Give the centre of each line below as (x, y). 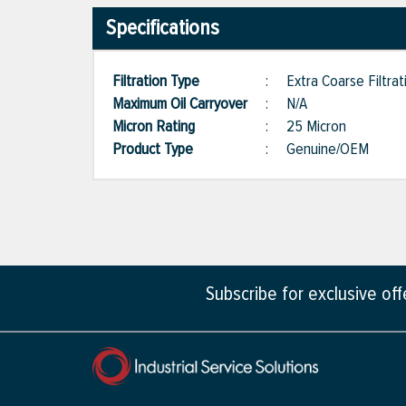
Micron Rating (163, 126)
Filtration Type (165, 81)
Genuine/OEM (328, 149)
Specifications (163, 28)
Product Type (162, 149)
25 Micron (316, 126)
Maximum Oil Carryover (189, 104)
